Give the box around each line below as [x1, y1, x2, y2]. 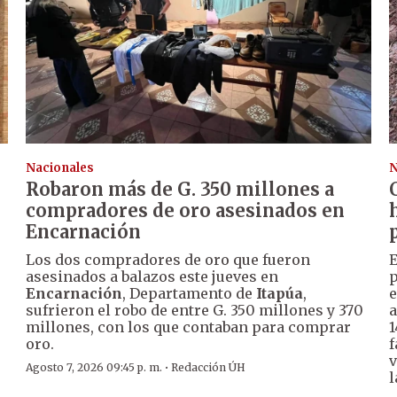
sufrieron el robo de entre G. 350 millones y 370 [26, 301, 364, 320]
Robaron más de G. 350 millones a [26, 178, 335, 201]
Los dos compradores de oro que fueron [26, 251, 311, 269]
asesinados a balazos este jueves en [26, 268, 279, 286]
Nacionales [26, 160, 95, 176]
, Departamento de [122, 284, 257, 303]
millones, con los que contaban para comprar [26, 318, 352, 337]
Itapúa [256, 284, 304, 303]
